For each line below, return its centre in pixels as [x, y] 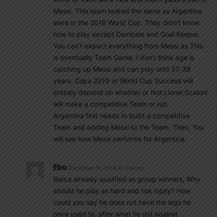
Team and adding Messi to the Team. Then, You [129, 127]
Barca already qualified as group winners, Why [127, 179]
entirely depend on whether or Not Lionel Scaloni [130, 92]
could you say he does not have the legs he [122, 202]
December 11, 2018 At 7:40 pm [107, 168]
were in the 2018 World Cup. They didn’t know [126, 23]
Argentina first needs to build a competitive [122, 116]
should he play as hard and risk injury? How [122, 191]
